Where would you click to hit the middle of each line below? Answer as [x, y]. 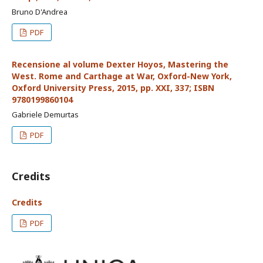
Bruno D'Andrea [40, 12]
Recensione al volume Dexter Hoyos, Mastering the [120, 64]
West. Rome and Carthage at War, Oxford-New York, [122, 76]
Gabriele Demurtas [45, 114]
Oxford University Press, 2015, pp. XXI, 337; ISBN [113, 88]
